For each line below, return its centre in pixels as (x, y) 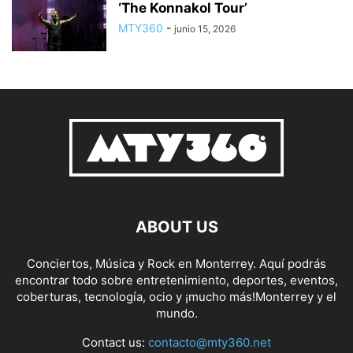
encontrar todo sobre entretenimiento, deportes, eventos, (176, 281)
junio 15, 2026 (205, 29)
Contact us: (115, 343)
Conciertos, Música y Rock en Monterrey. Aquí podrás (176, 264)
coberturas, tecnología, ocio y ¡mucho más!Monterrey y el (176, 297)
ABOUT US (176, 227)
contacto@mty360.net (210, 343)
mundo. (176, 314)
